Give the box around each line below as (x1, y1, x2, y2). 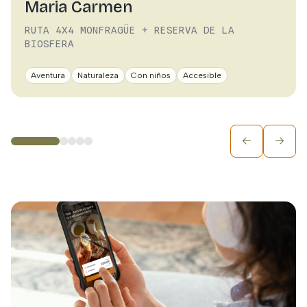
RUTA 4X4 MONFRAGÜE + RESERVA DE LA (25, 25, 234, 36)
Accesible (183, 71, 221, 80)
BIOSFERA (25, 38, 74, 49)
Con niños (131, 71, 171, 80)
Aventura (31, 71, 65, 80)
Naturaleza (77, 71, 119, 80)
